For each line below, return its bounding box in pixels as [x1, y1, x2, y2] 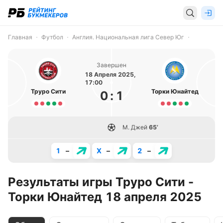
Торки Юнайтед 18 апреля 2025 [8, 190, 202, 204]
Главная [8, 33, 32, 41]
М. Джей [122, 123, 147, 131]
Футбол [41, 33, 63, 41]
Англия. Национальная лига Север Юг [72, 33, 184, 41]
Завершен [97, 61, 126, 69]
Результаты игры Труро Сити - [8, 175, 194, 189]
